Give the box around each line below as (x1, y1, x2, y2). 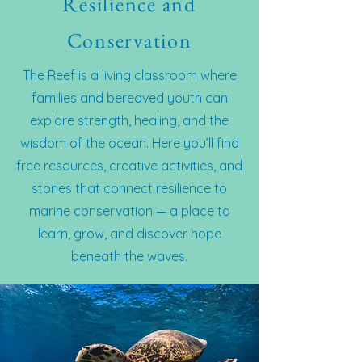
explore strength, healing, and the (30, 112, 229, 128)
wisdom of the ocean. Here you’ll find (19, 135, 239, 151)
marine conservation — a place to (28, 203, 230, 219)
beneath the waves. (71, 248, 187, 264)
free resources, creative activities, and (16, 158, 242, 174)
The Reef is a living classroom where (22, 67, 237, 83)
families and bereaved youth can (31, 90, 228, 106)
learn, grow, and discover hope (37, 225, 221, 242)
